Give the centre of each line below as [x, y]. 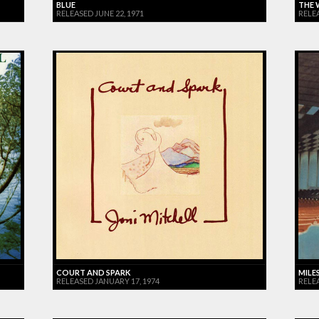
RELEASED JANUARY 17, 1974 [108, 281]
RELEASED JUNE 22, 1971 [100, 13]
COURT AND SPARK [93, 272]
